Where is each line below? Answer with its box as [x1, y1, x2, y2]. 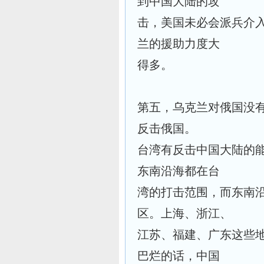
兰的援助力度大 [137, 37, 220, 50]
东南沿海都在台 [137, 164, 220, 177]
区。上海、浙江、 [137, 207, 232, 220]
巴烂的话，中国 [137, 249, 220, 262]
